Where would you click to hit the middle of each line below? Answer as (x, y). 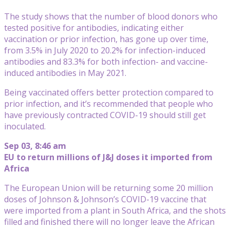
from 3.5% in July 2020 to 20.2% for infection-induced (105, 50)
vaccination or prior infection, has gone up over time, (106, 39)
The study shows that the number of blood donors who (111, 16)
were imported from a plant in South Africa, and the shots (115, 210)
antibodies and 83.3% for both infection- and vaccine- (106, 61)
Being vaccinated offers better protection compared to (109, 92)
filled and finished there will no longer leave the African (109, 222)
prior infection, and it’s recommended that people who (109, 103)
